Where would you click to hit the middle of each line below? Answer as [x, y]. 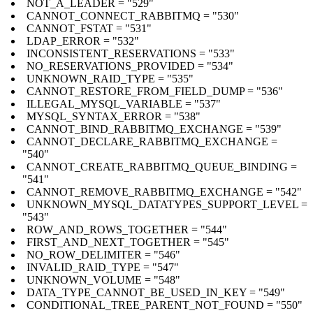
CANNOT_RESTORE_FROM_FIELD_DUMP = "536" [155, 91]
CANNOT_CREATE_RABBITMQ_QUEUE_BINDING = [162, 166]
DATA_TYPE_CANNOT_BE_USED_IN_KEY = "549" [156, 292]
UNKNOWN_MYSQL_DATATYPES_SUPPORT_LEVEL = [167, 204]
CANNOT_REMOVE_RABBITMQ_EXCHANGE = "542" [164, 191]
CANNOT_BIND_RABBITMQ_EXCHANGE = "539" [154, 129]
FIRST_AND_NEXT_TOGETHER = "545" [128, 242]
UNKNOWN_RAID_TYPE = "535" [110, 78]
